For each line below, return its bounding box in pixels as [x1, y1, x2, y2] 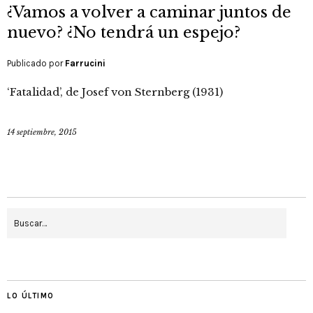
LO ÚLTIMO [7, 291, 54, 301]
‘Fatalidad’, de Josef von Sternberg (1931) [7, 85, 223, 99]
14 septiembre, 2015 [7, 127, 77, 138]
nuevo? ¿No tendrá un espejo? [7, 23, 240, 43]
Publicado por [7, 58, 65, 69]
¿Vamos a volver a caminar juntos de [7, 3, 291, 22]
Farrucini [65, 58, 105, 69]
